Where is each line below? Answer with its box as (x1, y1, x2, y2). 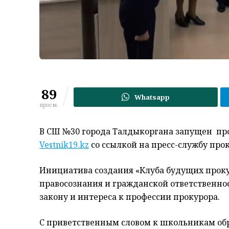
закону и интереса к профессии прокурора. (39, 191, 220, 203)
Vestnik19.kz (39, 139, 89, 151)
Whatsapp (134, 93, 170, 102)
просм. (39, 101, 58, 109)
